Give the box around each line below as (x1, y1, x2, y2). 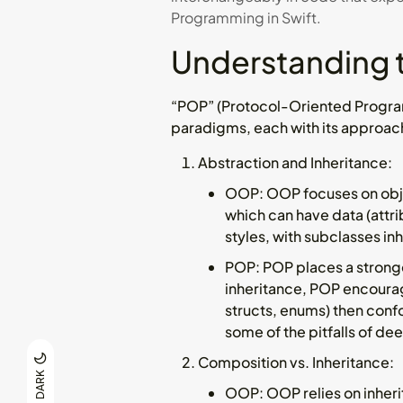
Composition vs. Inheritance (198, 352, 390, 372)
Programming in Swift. (171, 7, 321, 27)
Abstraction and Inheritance (198, 152, 388, 172)
